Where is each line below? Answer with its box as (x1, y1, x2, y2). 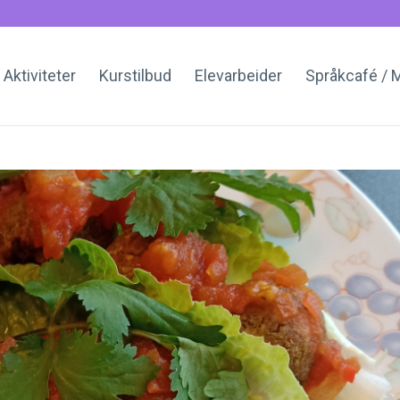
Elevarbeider (195, 66, 282, 85)
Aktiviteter (4, 66, 76, 85)
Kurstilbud (99, 66, 171, 85)
